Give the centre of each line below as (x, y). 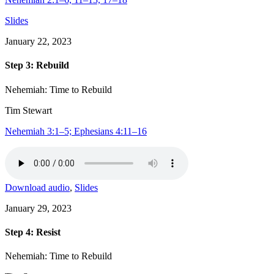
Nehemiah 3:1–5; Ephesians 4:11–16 (76, 131)
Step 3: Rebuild (37, 65)
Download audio (37, 187)
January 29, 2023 (38, 208)
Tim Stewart (28, 110)
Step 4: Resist (33, 232)
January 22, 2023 (38, 42)
